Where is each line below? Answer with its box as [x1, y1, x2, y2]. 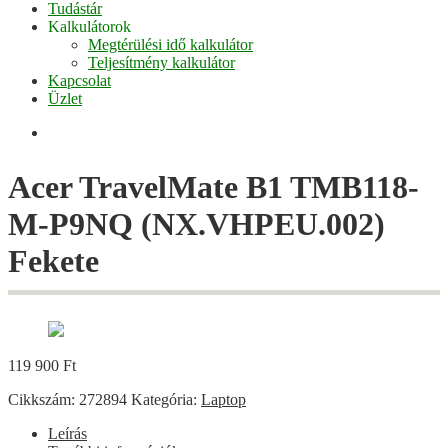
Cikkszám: [8, 391, 79, 409]
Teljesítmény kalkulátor [88, 54, 235, 71]
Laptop [201, 391, 246, 409]
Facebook [47, 123, 109, 140]
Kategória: [131, 391, 201, 409]
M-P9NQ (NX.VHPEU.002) [8, 205, 385, 242]
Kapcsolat [48, 72, 111, 89]
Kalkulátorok [48, 18, 131, 35]
